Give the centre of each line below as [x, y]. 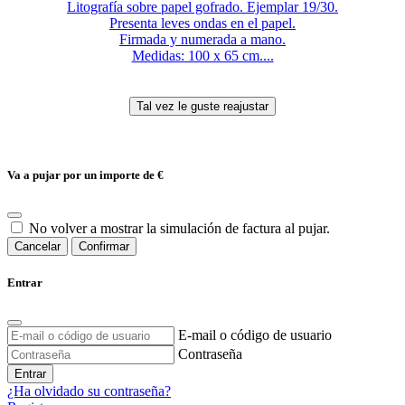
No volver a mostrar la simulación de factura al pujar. [179, 229]
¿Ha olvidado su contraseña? [89, 391]
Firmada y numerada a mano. [202, 39]
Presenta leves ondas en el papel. [202, 23]
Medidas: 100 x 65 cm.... [202, 55]
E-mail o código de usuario [255, 335]
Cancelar [38, 247]
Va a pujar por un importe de [82, 174]
